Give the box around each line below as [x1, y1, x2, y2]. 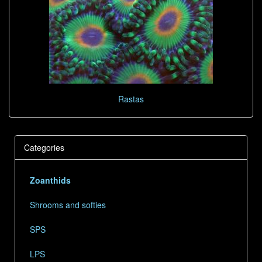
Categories [24, 141, 64, 153]
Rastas [118, 92, 144, 105]
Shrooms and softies [30, 198, 106, 211]
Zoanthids [30, 174, 71, 186]
